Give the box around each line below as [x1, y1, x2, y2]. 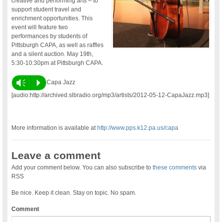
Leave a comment [11, 149, 101, 161]
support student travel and [11, 5, 82, 13]
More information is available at [11, 124, 98, 131]
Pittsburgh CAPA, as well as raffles [11, 41, 104, 49]
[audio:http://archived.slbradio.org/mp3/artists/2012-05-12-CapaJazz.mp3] [11, 91, 210, 99]
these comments [153, 164, 197, 171]
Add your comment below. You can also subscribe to [11, 164, 153, 171]
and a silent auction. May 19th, [11, 50, 94, 57]
